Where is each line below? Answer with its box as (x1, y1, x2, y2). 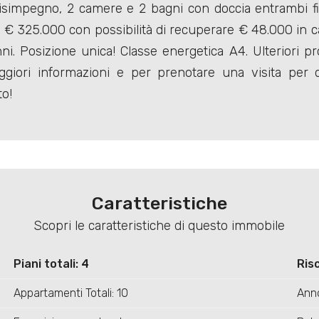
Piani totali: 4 (13, 257, 89, 271)
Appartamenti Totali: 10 (13, 286, 128, 300)
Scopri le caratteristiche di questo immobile (33, 218, 286, 234)
